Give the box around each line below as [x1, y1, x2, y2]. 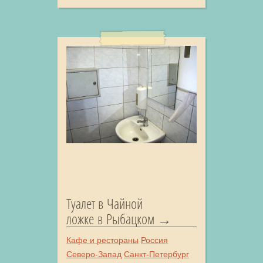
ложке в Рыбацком [66, 209, 154, 229]
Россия [141, 235, 168, 245]
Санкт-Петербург [124, 249, 189, 259]
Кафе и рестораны [66, 235, 139, 245]
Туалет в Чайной [66, 194, 143, 214]
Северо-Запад [66, 249, 122, 259]
